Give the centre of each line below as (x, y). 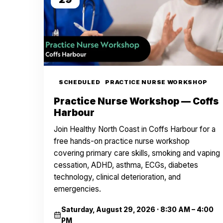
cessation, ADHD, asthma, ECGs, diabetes (126, 165)
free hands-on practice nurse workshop (122, 141)
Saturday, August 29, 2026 (109, 210)
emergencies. (77, 189)
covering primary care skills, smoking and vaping (137, 153)
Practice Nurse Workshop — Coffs (136, 101)
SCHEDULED (80, 82)
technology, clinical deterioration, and (117, 177)
